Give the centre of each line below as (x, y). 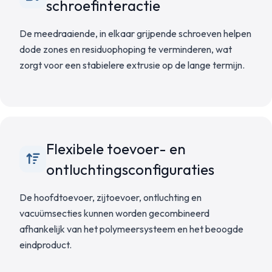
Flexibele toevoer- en (116, 149)
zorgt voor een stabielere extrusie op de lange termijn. (132, 65)
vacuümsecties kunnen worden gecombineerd (114, 213)
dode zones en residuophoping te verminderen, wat (126, 49)
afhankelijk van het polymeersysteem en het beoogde (131, 229)
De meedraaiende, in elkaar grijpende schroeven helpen (135, 33)
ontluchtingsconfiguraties (130, 169)
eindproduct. (46, 245)
